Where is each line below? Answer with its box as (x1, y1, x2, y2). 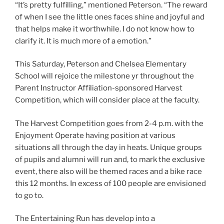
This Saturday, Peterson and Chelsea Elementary (15, 59, 186, 68)
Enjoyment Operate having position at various (15, 130, 175, 140)
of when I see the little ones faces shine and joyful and (15, 12, 204, 21)
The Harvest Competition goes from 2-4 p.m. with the (15, 118, 203, 128)
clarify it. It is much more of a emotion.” (15, 36, 151, 45)
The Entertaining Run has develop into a (15, 214, 155, 223)
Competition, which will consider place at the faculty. (15, 95, 199, 104)
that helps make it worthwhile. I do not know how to (15, 24, 194, 33)
